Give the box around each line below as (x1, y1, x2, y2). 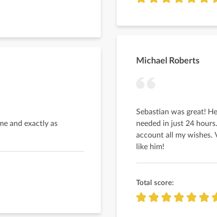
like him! (136, 143, 164, 151)
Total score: (136, 179, 174, 186)
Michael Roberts (136, 57, 200, 65)
